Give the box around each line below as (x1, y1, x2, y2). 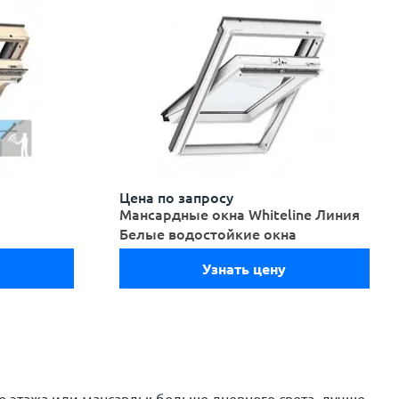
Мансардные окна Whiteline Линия (118, 207, 360, 223)
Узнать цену (202, 260, 287, 277)
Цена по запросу (118, 190, 233, 206)
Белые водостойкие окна (118, 226, 297, 242)
